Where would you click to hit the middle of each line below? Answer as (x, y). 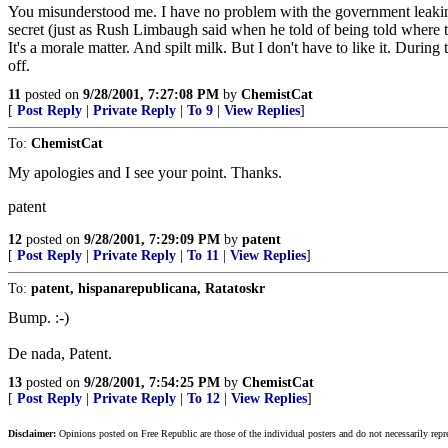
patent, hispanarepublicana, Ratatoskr (148, 288)
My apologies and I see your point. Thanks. (145, 172)
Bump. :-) (38, 317)
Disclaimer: (32, 433)
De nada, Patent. (60, 353)
